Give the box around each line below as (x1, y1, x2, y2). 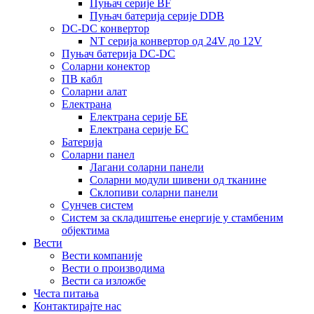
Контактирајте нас (34, 300, 121, 312)
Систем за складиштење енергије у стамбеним (62, 212, 283, 224)
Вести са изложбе (62, 275, 146, 287)
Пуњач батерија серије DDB (90, 10, 224, 22)
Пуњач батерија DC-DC (62, 48, 175, 60)
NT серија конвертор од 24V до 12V (90, 35, 262, 47)
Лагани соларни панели (90, 161, 204, 173)
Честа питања (34, 287, 99, 299)
